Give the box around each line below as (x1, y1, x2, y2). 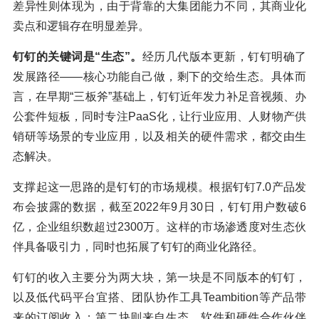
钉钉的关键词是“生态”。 (13, 51, 142, 63)
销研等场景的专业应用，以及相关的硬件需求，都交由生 (13, 130, 306, 143)
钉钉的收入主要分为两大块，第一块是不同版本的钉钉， (13, 271, 306, 284)
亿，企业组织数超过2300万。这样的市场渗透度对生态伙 (13, 221, 306, 234)
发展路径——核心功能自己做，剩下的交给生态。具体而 (13, 70, 306, 83)
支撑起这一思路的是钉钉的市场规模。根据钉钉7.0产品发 (13, 181, 306, 194)
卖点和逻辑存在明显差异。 (13, 20, 150, 33)
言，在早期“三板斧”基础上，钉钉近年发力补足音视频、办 (13, 90, 306, 103)
